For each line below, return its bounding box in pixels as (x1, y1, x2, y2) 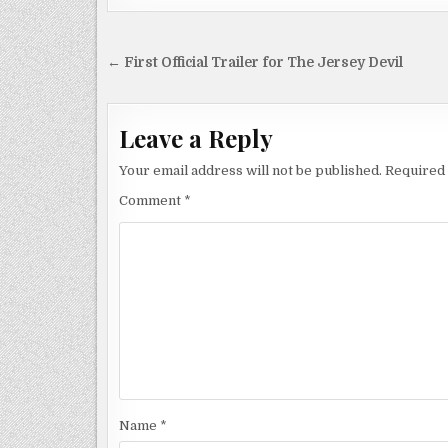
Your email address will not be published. (119, 163, 382, 179)
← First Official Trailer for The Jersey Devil (107, 55, 403, 71)
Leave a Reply (119, 122, 273, 155)
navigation (106, 74, 245, 112)
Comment (119, 193, 184, 209)
